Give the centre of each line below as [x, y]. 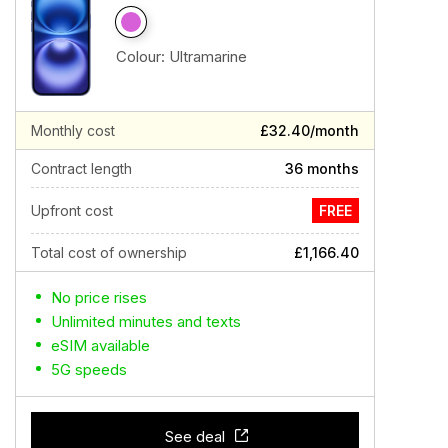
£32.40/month [309, 130]
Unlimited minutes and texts [146, 321]
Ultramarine [208, 56]
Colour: [142, 56]
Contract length [81, 168]
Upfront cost [72, 210]
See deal [195, 436]
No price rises [99, 297]
